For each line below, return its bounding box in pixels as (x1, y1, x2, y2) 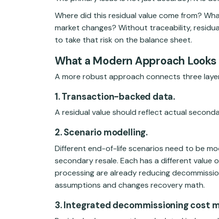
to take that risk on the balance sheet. (55, 35, 192, 45)
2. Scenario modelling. (55, 127, 148, 139)
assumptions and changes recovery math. (55, 179, 205, 190)
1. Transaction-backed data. (55, 91, 175, 103)
